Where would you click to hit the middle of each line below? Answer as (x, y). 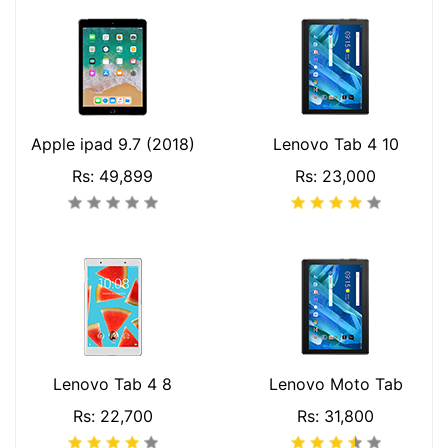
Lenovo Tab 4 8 (112, 384)
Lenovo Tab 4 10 (335, 144)
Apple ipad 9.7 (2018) (112, 144)
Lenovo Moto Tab (335, 384)
